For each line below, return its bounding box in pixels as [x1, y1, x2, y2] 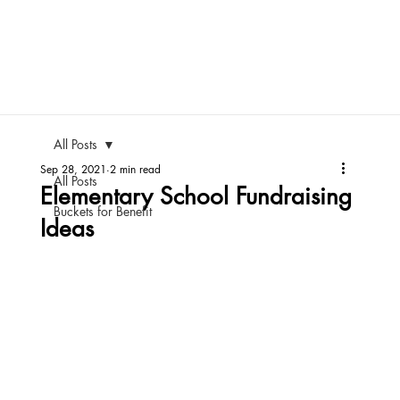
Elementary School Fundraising [39, 181, 352, 212]
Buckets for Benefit [53, 203, 152, 220]
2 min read [109, 162, 161, 177]
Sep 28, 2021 [39, 162, 106, 177]
